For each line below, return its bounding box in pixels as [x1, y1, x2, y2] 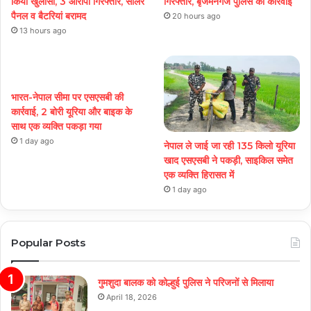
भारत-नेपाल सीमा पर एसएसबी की [11, 90, 124, 103]
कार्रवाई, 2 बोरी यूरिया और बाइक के [11, 105, 132, 118]
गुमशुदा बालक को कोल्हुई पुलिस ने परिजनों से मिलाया [98, 276, 274, 289]
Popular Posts [11, 236, 85, 250]
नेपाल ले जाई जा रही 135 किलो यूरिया [164, 140, 296, 153]
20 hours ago [172, 10, 221, 21]
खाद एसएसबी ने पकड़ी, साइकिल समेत [164, 154, 294, 167]
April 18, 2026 [106, 292, 157, 303]
